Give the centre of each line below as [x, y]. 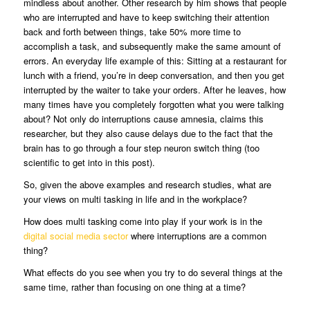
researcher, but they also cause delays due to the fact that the [148, 133]
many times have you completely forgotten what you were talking [153, 104]
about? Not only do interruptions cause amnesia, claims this [143, 118]
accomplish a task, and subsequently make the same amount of [152, 46]
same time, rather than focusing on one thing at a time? [134, 286]
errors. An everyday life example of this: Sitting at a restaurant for [155, 60]
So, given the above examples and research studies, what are [147, 184]
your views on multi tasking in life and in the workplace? [135, 199]
